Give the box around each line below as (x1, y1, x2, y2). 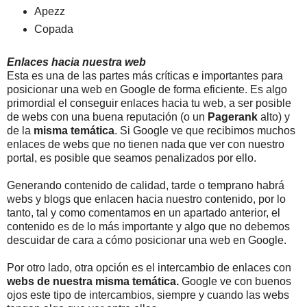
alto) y (258, 111, 290, 123)
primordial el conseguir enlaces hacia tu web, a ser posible (7, 97, 291, 110)
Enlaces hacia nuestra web (7, 56, 146, 69)
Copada (34, 23, 73, 35)
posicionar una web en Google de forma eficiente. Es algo (7, 84, 287, 96)
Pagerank (208, 111, 258, 123)
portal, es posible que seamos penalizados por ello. (7, 152, 256, 164)
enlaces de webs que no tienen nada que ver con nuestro (7, 138, 284, 151)
